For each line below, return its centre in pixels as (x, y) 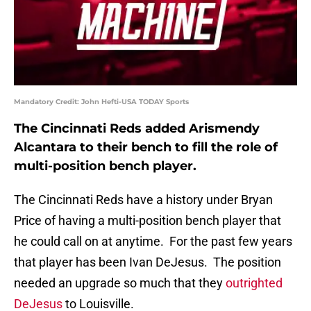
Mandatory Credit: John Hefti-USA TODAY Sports (101, 102)
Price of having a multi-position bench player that (148, 221)
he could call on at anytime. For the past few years (153, 242)
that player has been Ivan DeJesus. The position (148, 262)
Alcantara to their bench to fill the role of (146, 148)
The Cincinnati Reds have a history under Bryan (143, 200)
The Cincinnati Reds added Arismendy (137, 129)
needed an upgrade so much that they (120, 283)
